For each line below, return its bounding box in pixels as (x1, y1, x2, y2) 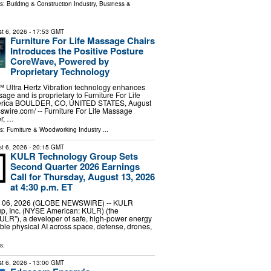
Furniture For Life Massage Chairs (10, 34, 155, 48)
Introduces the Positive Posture (10, 44, 143, 58)
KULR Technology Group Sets (10, 149, 138, 163)
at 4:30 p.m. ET (10, 180, 73, 194)
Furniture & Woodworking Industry (6, 125, 101, 134)
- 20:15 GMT (27, 142, 64, 151)
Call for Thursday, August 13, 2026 (10, 169, 155, 183)
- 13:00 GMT (27, 258, 64, 267)
